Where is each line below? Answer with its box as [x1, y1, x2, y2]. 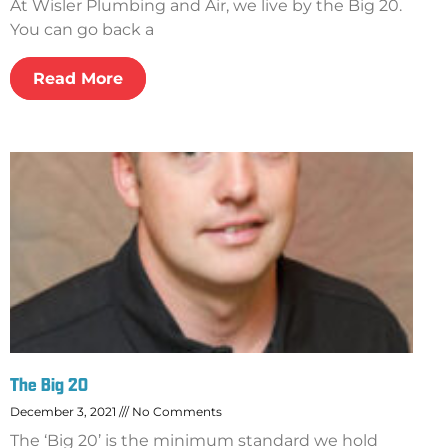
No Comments [129, 404, 222, 420]
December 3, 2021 [10, 404, 119, 420]
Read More [33, 68, 123, 88]
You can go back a [10, 19, 154, 39]
